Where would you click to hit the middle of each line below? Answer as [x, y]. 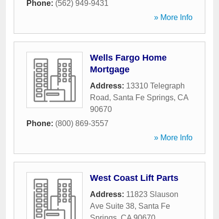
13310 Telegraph [155, 86]
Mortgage [110, 69]
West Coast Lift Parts [134, 178]
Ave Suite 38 [112, 206]
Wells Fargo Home [128, 58]
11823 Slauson [152, 194]
